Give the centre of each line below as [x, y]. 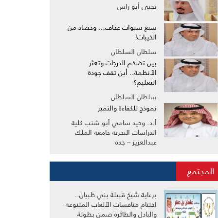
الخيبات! [146, 37]
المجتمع [200, 171]
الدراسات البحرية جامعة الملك [116, 132]
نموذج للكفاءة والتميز [127, 108]
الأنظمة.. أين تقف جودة [122, 73]
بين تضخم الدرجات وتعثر [123, 63]
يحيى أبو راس [137, 6]
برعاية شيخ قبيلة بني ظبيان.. [116, 195]
